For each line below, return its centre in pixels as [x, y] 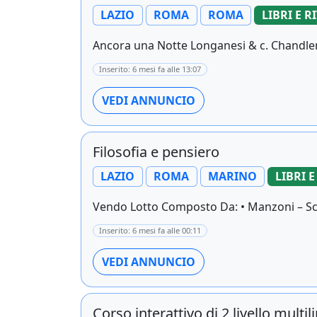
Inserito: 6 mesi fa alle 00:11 [150, 231]
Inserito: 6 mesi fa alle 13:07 [150, 69]
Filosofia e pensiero [156, 151]
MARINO [232, 177]
